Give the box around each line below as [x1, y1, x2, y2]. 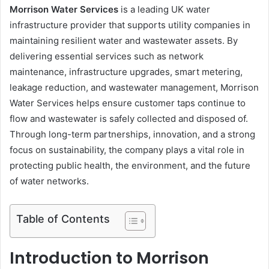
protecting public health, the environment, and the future [10, 159, 250, 171]
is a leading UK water [118, 3, 210, 15]
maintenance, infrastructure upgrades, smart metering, [10, 65, 243, 77]
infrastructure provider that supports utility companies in [10, 19, 250, 31]
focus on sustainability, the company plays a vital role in [10, 144, 244, 156]
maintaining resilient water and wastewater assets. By [10, 34, 238, 46]
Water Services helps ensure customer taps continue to [10, 97, 246, 109]
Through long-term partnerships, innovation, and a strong [10, 128, 255, 140]
